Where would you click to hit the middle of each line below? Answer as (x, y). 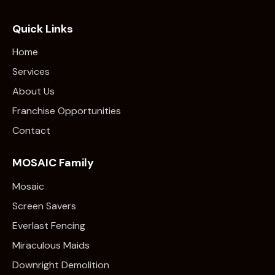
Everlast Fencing (49, 225)
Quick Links (43, 29)
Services (31, 72)
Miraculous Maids (51, 245)
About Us (33, 91)
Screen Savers (44, 206)
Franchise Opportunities (67, 111)
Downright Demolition (61, 265)
